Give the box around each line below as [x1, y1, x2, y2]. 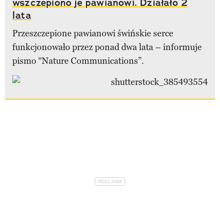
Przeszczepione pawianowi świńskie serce [12, 27, 173, 39]
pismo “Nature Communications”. [12, 55, 144, 66]
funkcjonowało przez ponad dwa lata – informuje [12, 41, 202, 53]
